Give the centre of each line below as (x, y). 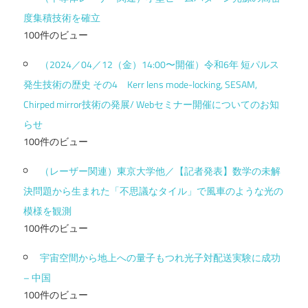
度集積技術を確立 (62, 17)
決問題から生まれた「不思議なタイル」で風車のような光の (153, 190)
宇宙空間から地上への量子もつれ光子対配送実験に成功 (160, 257)
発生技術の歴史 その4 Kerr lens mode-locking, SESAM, (140, 84)
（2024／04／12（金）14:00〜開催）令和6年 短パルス (159, 64)
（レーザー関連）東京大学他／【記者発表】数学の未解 (160, 170)
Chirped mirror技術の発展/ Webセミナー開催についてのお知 (151, 104)
